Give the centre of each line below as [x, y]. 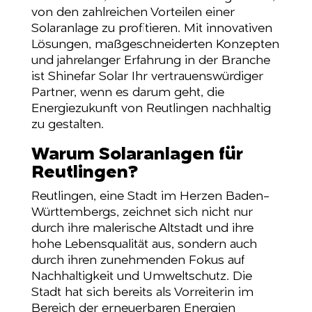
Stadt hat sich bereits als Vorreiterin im [142, 292]
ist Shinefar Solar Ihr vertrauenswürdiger [147, 77]
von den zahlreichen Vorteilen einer [133, 13]
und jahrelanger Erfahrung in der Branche [150, 61]
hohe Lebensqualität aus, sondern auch [144, 244]
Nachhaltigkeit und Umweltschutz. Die [141, 276]
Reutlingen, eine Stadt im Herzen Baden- [150, 196]
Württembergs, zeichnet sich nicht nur [142, 212]
